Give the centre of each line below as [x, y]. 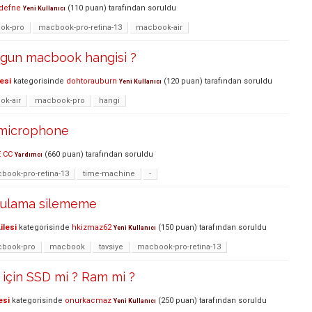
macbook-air [159, 28]
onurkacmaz [88, 301]
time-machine [109, 174]
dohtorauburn [92, 81]
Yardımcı [29, 155]
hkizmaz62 [92, 228]
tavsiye [111, 247]
